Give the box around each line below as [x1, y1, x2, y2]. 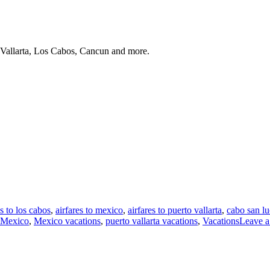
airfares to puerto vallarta [128, 205, 222, 215]
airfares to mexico [55, 205, 123, 215]
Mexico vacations [34, 216, 101, 226]
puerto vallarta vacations [105, 216, 198, 226]
